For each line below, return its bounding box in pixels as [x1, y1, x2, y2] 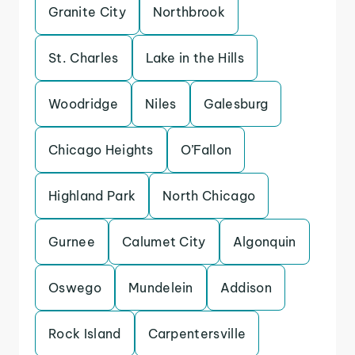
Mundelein [128, 280, 193, 296]
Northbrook [152, 4, 226, 20]
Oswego [48, 280, 101, 296]
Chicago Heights [48, 142, 154, 158]
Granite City [48, 4, 126, 20]
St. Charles [48, 50, 119, 66]
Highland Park [48, 188, 136, 204]
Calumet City [121, 234, 206, 250]
